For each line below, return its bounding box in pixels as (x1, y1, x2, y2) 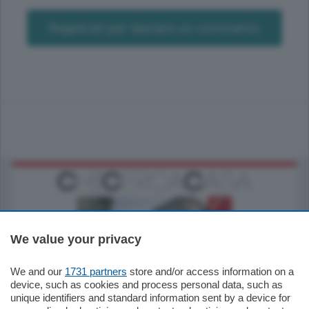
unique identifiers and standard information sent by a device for (10, 292, 290, 303)
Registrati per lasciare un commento (49, 20, 260, 35)
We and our (10, 266, 65, 277)
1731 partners (65, 266, 127, 277)
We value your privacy (10, 232, 141, 246)
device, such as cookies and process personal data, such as (10, 279, 283, 290)
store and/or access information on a (127, 266, 294, 277)
